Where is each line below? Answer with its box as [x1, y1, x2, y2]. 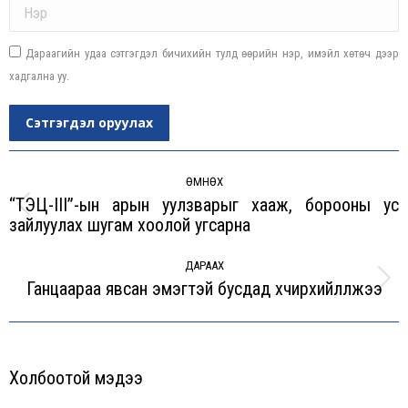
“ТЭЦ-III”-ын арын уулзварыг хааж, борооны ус [9, 193, 399, 216]
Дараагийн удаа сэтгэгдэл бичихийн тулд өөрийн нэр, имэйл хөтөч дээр [25, 46, 399, 60]
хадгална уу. [9, 68, 69, 83]
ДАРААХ [184, 258, 224, 272]
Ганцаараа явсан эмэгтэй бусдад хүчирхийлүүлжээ [25, 277, 382, 300]
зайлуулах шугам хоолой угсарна [9, 213, 250, 236]
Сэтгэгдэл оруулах [25, 113, 153, 131]
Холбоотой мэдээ [9, 366, 143, 389]
